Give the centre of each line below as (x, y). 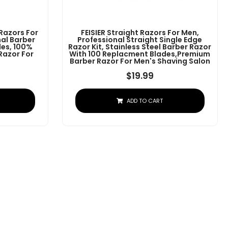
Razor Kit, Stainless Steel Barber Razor (140, 47)
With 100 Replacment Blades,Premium (140, 54)
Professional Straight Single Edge (140, 40)
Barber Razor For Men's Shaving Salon (140, 61)
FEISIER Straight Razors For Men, (140, 33)
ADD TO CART (145, 101)
